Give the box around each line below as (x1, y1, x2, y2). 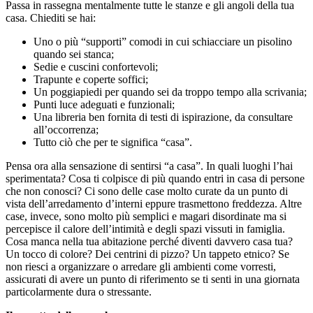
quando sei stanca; (34, 48, 114, 61)
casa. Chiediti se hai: (6, 12, 96, 24)
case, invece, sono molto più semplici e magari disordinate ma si (6, 210, 286, 223)
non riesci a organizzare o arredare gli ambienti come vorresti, (6, 261, 276, 273)
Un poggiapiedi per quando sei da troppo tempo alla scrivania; (34, 86, 307, 99)
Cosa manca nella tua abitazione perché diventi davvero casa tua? (6, 235, 293, 248)
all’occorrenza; (34, 124, 99, 136)
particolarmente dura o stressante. (6, 286, 152, 298)
